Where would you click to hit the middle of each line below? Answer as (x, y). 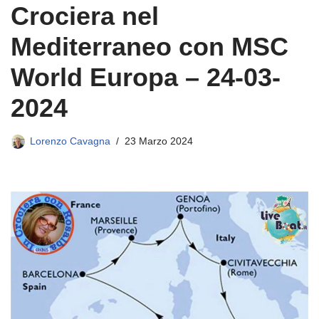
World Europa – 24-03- (146, 77)
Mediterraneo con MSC (150, 47)
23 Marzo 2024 (159, 141)
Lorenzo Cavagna (70, 141)
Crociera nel (85, 16)
